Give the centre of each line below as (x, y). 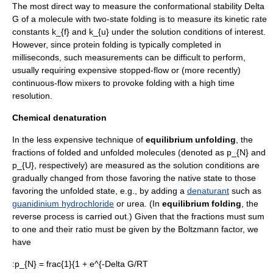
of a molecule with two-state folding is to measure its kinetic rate (143, 19)
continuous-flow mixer (54, 83)
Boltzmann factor (210, 229)
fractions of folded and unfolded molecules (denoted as (119, 152)
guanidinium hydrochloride (63, 204)
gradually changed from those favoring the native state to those (134, 178)
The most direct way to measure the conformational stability (128, 6)
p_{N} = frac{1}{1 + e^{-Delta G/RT (81, 264)
